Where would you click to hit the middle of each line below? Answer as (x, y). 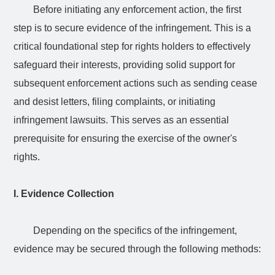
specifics (133, 230)
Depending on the (72, 230)
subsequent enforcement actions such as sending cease (136, 83)
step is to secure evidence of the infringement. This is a (133, 28)
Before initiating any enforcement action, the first (137, 10)
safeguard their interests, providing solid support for (125, 65)
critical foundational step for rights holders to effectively (132, 46)
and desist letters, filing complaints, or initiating (115, 102)
